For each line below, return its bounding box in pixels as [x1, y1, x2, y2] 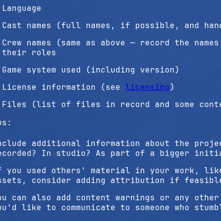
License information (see [2, 82, 125, 92]
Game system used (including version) [2, 65, 180, 75]
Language [2, 3, 41, 13]
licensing [125, 82, 170, 92]
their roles [2, 47, 56, 58]
